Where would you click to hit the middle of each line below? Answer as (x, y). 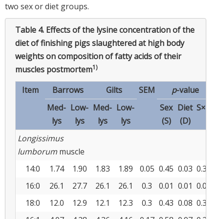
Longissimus (41, 138)
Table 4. (31, 30)
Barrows (68, 90)
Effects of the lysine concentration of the (120, 30)
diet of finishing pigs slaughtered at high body (100, 43)
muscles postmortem (54, 69)
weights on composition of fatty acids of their (98, 56)
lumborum (37, 151)
